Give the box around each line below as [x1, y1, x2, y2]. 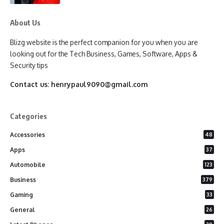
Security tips [10, 60, 48, 69]
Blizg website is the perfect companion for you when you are [10, 37, 198, 46]
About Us [10, 17, 40, 27]
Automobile [10, 160, 45, 168]
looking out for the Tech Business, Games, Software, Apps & [10, 49, 197, 58]
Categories [10, 111, 47, 120]
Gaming [10, 190, 33, 198]
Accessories [10, 130, 45, 138]
